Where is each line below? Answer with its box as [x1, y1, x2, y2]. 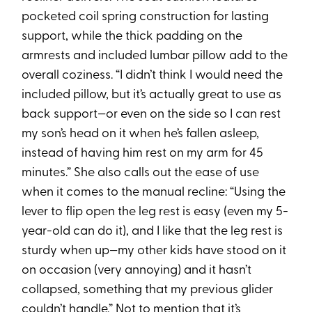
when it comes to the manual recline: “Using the [22, 186, 286, 200]
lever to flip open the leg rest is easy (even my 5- [22, 205, 289, 219]
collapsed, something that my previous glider [22, 283, 274, 297]
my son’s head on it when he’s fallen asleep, [22, 127, 260, 141]
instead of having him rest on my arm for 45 [22, 147, 264, 161]
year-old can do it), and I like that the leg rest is [22, 225, 283, 239]
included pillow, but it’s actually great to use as [22, 88, 282, 102]
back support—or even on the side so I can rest [22, 108, 281, 122]
